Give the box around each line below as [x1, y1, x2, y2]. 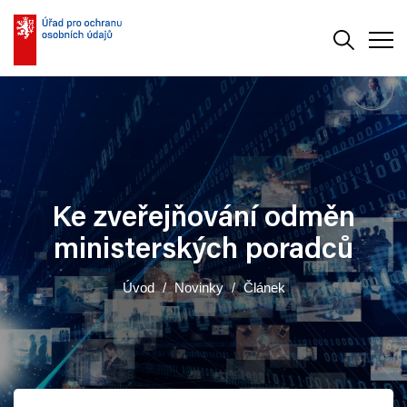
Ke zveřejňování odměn [52, 204, 355, 233]
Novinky [174, 280, 223, 295]
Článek [243, 280, 285, 295]
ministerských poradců [54, 236, 353, 265]
